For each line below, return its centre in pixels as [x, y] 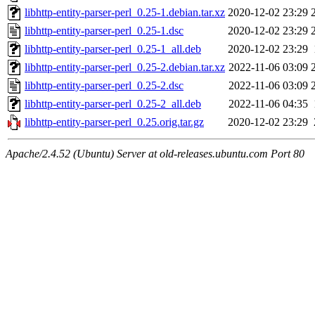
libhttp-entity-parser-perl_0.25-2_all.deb [113, 104]
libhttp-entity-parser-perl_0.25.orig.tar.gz [114, 122]
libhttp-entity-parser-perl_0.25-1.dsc [104, 31]
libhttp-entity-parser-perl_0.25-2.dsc [104, 86]
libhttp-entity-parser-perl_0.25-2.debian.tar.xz [125, 67]
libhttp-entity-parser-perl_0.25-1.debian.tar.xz [125, 13]
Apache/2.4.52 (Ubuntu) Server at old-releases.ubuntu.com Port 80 [155, 154]
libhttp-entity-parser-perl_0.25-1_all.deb [113, 49]
